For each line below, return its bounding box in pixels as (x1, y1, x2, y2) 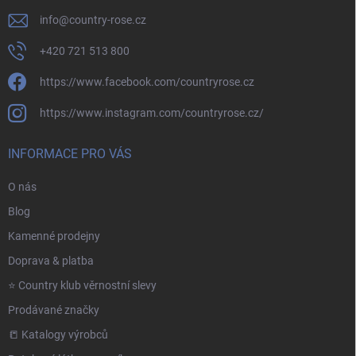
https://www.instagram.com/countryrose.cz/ (40, 106, 264, 120)
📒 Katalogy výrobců (8, 328, 108, 342)
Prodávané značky (8, 304, 99, 317)
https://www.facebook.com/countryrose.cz (40, 75, 254, 89)
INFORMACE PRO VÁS (8, 146, 132, 162)
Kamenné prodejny (8, 230, 100, 243)
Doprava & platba (8, 254, 94, 268)
